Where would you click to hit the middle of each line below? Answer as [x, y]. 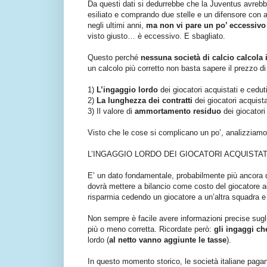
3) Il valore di [111, 111]
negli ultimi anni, [117, 26]
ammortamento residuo [178, 111]
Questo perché [113, 58]
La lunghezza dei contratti [145, 101]
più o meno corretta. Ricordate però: [151, 229]
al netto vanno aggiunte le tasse [168, 240]
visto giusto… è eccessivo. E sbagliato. [156, 36]
